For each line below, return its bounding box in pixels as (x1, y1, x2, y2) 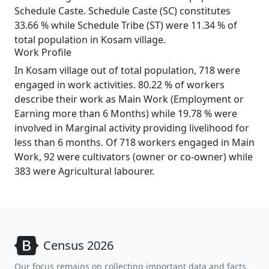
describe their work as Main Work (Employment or (14, 92, 244, 106)
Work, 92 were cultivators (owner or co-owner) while (14, 150, 253, 163)
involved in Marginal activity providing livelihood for (14, 121, 249, 134)
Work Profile (14, 46, 71, 59)
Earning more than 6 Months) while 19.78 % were (14, 107, 237, 120)
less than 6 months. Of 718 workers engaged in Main (14, 136, 255, 149)
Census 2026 (43, 237, 113, 253)
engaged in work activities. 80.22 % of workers (14, 78, 225, 91)
